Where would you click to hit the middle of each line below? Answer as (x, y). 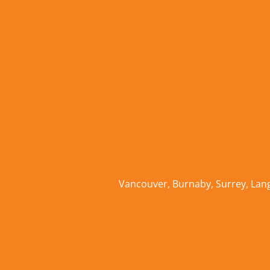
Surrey (231, 184)
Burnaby (192, 184)
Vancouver (143, 184)
